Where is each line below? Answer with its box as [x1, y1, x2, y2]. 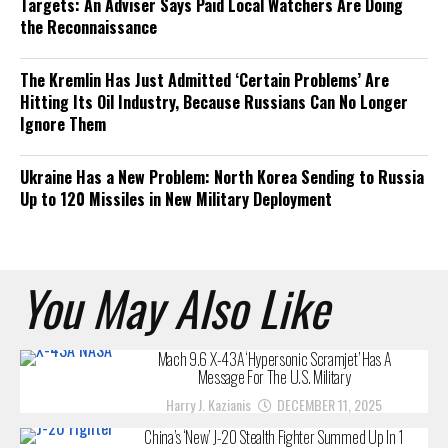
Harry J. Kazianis [166, 394, 251, 415]
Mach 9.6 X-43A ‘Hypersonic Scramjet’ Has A [157, 347, 391, 371]
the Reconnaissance [20, 15, 157, 39]
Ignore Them [20, 112, 106, 136]
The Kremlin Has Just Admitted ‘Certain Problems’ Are [20, 68, 389, 92]
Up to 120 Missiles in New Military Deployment [20, 187, 332, 211]
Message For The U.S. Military [197, 365, 351, 389]
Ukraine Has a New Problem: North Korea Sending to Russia [20, 165, 424, 189]
